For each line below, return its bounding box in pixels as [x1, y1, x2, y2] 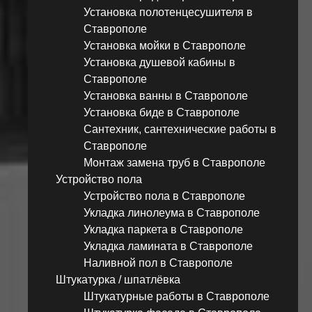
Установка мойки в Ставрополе [84, 40, 246, 52]
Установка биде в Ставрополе [84, 107, 240, 119]
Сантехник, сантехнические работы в [84, 123, 276, 136]
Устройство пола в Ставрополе [84, 190, 245, 203]
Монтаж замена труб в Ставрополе [84, 157, 265, 169]
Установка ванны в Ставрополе [84, 90, 248, 102]
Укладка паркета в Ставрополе [84, 224, 243, 236]
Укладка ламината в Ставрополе [84, 240, 253, 253]
